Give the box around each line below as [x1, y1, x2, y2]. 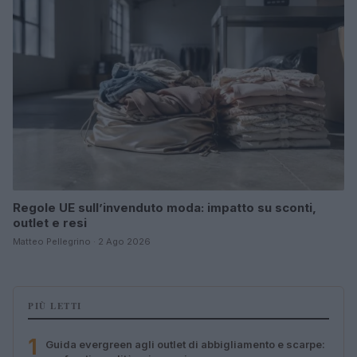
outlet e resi [13, 214, 87, 230]
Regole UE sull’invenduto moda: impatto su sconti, [13, 199, 316, 215]
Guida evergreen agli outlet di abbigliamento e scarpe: [45, 337, 325, 351]
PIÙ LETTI [28, 299, 82, 312]
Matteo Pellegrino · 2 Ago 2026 [13, 235, 151, 247]
